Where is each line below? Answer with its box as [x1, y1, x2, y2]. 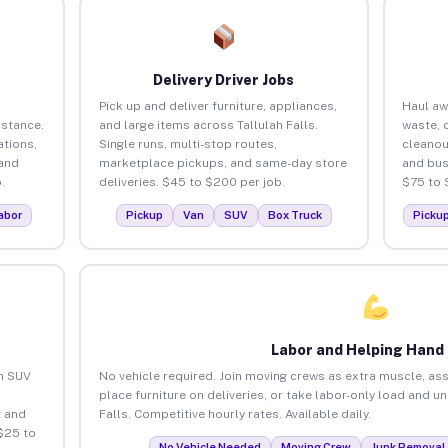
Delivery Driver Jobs [153, 71, 295, 88]
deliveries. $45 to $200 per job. [98, 174, 285, 189]
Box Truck [267, 208, 322, 221]
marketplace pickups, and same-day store [98, 155, 347, 170]
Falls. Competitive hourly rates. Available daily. [98, 406, 371, 421]
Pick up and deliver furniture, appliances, [98, 98, 337, 113]
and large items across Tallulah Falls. [98, 117, 318, 132]
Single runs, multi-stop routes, [98, 136, 277, 151]
